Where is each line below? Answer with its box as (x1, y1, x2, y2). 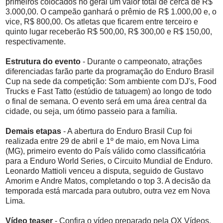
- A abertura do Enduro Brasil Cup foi (61, 127, 192, 136)
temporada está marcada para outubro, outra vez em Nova (5, 187, 210, 196)
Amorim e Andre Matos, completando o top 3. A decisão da (5, 177, 211, 186)
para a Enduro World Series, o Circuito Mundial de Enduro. (5, 157, 213, 166)
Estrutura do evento (5, 57, 81, 66)
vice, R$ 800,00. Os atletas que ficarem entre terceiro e (5, 17, 198, 26)
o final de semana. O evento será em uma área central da (5, 97, 207, 106)
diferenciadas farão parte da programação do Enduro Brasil (5, 67, 214, 76)
